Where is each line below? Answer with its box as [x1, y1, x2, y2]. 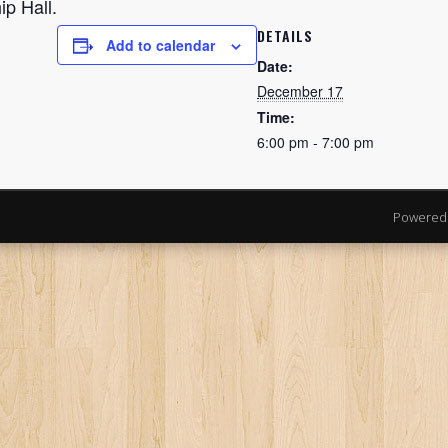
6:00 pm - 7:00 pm [257, 132, 374, 152]
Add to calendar [106, 35, 215, 55]
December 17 [257, 81, 343, 101]
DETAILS [257, 25, 313, 46]
